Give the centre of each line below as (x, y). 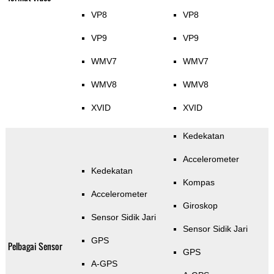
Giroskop (200, 206)
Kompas (198, 183)
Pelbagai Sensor (35, 246)
